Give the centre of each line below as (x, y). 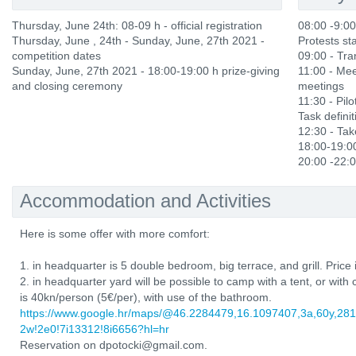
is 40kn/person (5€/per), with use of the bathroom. (146, 297)
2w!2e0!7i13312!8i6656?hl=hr (95, 329)
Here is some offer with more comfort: (115, 234)
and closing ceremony (67, 86)
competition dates (56, 56)
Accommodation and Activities (145, 201)
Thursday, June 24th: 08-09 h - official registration (137, 25)
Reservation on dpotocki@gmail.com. (114, 345)
